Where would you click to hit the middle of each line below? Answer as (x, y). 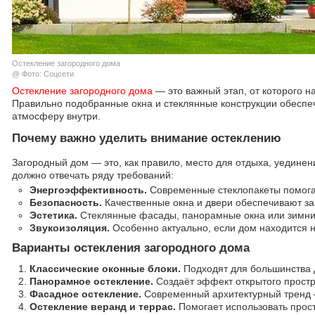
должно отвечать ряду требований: (93, 175)
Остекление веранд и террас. (103, 307)
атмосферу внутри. (56, 116)
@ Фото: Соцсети (43, 74)
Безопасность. (66, 202)
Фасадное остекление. (85, 294)
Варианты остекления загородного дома (131, 248)
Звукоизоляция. (70, 228)
